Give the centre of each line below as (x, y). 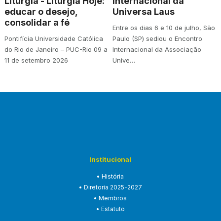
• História (110, 176)
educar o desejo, (41, 11)
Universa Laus (144, 11)
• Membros (110, 198)
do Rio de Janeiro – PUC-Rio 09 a (56, 49)
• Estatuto (110, 209)
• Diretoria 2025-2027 (110, 187)
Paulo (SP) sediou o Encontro (158, 38)
